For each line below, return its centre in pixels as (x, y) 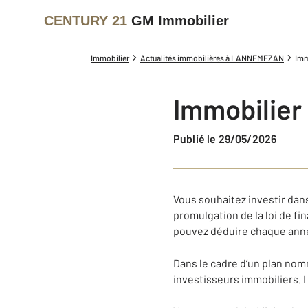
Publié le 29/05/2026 (229, 139)
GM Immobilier (180, 20)
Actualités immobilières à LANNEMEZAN (212, 58)
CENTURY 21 (86, 20)
